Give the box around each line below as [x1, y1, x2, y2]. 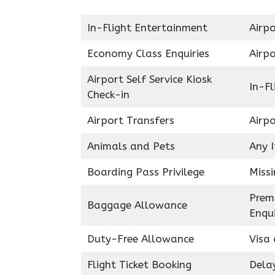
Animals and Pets [87, 140, 175, 152]
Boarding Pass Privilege [87, 166, 204, 178]
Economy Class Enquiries [87, 47, 209, 60]
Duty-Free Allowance [87, 233, 194, 245]
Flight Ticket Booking [87, 258, 192, 271]
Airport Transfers [87, 114, 174, 126]
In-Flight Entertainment [87, 21, 207, 34]
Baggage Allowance [87, 199, 187, 211]
